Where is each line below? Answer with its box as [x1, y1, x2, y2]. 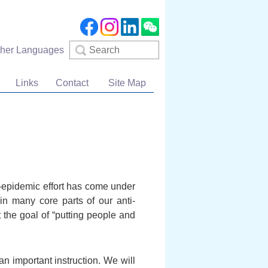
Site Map [108, 78, 146, 88]
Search [66, 41, 98, 51]
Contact [55, 78, 89, 88]
